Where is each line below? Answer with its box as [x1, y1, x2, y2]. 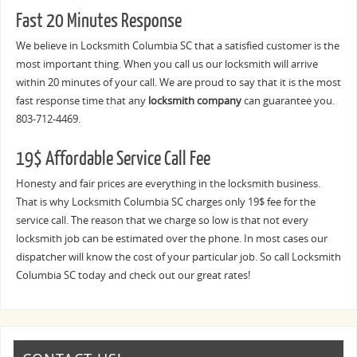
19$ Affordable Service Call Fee [15, 147, 210, 170]
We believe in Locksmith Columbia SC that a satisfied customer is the [15, 38, 339, 53]
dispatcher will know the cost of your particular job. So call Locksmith [15, 249, 341, 264]
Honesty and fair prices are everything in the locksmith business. [15, 176, 320, 190]
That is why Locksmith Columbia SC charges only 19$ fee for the [15, 194, 316, 209]
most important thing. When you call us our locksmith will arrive [15, 57, 318, 71]
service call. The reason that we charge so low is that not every [15, 213, 308, 227]
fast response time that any [15, 93, 148, 108]
